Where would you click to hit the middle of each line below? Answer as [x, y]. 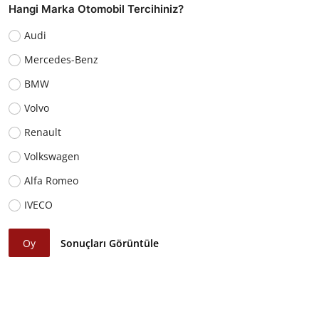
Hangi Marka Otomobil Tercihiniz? [96, 9]
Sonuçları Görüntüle [110, 243]
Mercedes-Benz [61, 59]
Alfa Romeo [51, 180]
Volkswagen [52, 156]
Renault [42, 132]
